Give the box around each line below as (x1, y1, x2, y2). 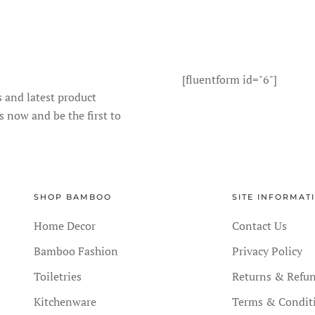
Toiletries (33, 269, 82, 285)
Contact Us (231, 218, 287, 234)
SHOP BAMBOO (33, 192, 112, 202)
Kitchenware (33, 294, 96, 310)
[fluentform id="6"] (182, 72, 277, 88)
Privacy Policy (231, 243, 302, 259)
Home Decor (33, 218, 96, 234)
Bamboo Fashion (33, 243, 118, 259)
